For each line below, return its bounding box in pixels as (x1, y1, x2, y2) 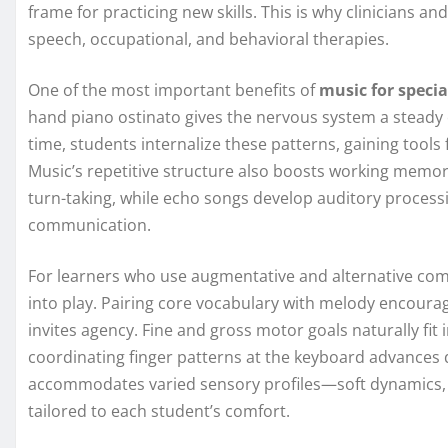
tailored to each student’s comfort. (28, 400, 290, 423)
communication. (28, 214, 151, 237)
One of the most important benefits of (28, 79, 319, 102)
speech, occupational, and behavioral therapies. (28, 28, 389, 51)
